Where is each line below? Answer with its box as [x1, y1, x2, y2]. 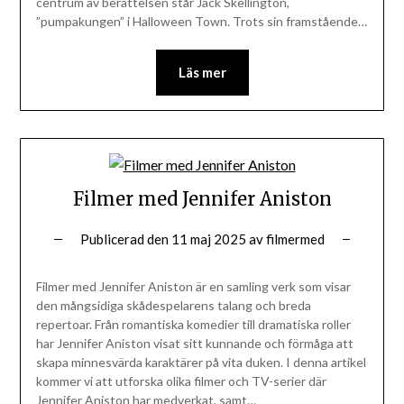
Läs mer [178, 63, 226, 80]
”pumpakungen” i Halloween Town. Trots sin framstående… [35, 13, 367, 29]
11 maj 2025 [170, 230, 246, 247]
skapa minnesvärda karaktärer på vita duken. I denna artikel [35, 353, 366, 370]
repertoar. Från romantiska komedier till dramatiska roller [35, 316, 351, 332]
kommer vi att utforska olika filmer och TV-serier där [35, 372, 326, 389]
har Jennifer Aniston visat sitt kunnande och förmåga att [35, 335, 353, 351]
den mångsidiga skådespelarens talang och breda [35, 297, 311, 313]
